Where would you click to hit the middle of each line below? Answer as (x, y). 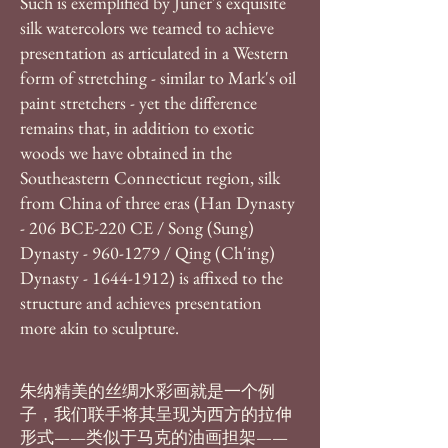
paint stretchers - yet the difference (138, 102)
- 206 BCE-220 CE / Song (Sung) (137, 227)
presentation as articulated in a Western (154, 52)
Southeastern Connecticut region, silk (150, 177)
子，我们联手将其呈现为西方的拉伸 (156, 414)
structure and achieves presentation (141, 302)
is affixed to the (229, 277)
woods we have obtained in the (126, 152)
